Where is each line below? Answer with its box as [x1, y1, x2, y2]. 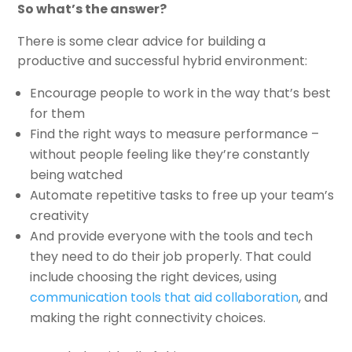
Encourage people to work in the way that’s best [30, 84, 332, 102]
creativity [30, 207, 90, 225]
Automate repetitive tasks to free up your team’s [30, 186, 335, 204]
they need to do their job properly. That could [30, 247, 312, 266]
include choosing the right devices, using [30, 268, 277, 286]
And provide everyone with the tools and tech [30, 227, 313, 245]
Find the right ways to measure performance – [30, 125, 320, 143]
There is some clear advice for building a [17, 32, 266, 50]
